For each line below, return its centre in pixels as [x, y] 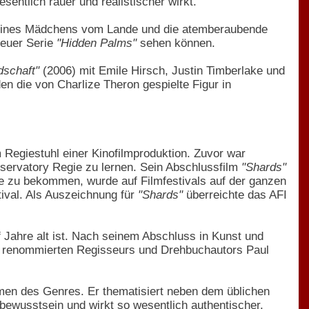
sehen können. [176, 43]
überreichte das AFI [235, 195]
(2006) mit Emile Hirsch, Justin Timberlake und [162, 70]
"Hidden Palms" [97, 43]
